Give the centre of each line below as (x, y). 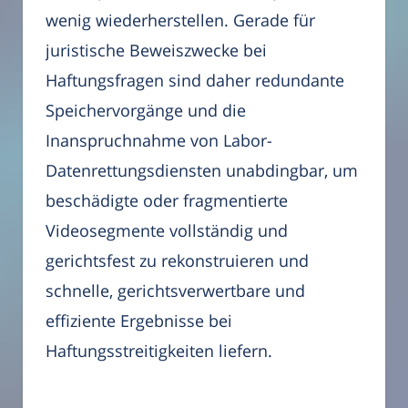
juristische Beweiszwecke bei (156, 50)
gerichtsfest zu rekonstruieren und (177, 260)
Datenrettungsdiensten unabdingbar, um (202, 170)
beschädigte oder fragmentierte (167, 200)
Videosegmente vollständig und (167, 230)
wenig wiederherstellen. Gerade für (180, 20)
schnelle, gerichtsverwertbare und (175, 290)
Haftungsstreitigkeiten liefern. (159, 350)
